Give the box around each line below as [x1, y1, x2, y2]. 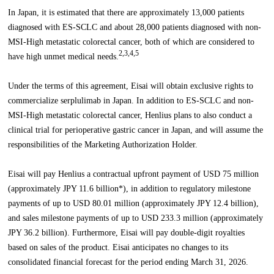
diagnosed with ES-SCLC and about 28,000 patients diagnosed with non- [8, 23, 262, 32]
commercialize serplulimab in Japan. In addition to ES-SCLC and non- [8, 96, 254, 106]
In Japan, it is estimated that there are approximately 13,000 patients [8, 8, 245, 18]
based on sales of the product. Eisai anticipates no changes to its [8, 243, 229, 253]
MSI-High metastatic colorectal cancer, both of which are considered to [8, 37, 255, 47]
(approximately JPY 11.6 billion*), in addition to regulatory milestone [8, 184, 251, 194]
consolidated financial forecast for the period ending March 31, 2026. [8, 257, 249, 267]
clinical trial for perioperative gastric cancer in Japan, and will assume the [8, 125, 264, 135]
